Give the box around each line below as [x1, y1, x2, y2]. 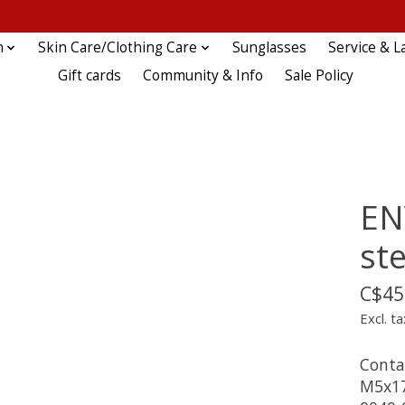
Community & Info [142, 66, 263, 86]
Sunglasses [231, 38, 306, 58]
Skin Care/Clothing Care [38, 38, 198, 58]
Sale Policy [285, 66, 353, 86]
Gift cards [57, 66, 121, 86]
